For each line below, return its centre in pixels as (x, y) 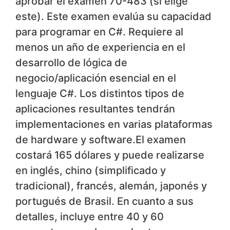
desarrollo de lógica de (71, 63)
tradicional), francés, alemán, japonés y (111, 186)
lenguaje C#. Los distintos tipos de (100, 94)
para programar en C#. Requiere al (99, 32)
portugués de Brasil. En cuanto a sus (104, 202)
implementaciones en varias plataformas (114, 124)
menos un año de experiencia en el (100, 47)
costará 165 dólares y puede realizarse (110, 155)
